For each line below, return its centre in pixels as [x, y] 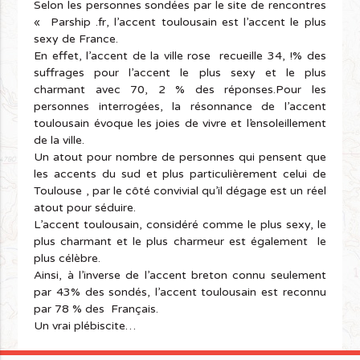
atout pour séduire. [85, 208]
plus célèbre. [67, 259]
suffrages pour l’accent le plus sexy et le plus [180, 73]
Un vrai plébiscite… [85, 326]
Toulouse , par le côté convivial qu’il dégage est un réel [180, 191]
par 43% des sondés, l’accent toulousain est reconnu [180, 292]
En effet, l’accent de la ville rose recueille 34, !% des [180, 56]
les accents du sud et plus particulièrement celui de [180, 174]
